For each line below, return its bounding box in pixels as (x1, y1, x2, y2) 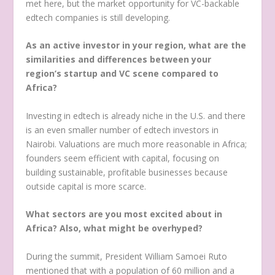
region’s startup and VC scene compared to (26, 68, 219, 80)
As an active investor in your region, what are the (26, 39, 247, 52)
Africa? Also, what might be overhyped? (26, 222, 203, 234)
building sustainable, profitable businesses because (26, 166, 228, 178)
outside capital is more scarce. (26, 180, 147, 192)
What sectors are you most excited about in (26, 208, 223, 220)
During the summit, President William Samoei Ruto (26, 250, 228, 262)
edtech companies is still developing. (26, 12, 171, 23)
